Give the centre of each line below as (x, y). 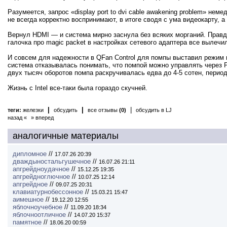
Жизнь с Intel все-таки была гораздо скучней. (78, 88)
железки (33, 110)
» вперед (42, 118)
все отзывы (103, 110)
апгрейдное (30, 184)
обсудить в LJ (154, 110)
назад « (17, 118)
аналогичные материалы (66, 136)
